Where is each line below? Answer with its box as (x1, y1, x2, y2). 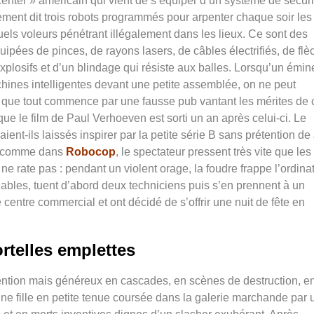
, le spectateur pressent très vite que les (116, 146, 311, 158)
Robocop (66, 146, 116, 158)
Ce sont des (248, 28, 308, 41)
